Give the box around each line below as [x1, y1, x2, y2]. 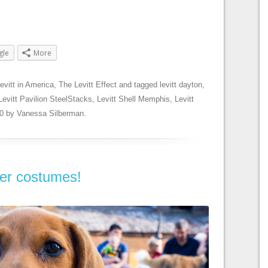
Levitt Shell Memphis [97, 94, 170, 103]
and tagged [117, 80, 160, 89]
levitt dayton [160, 80, 202, 89]
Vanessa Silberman [17, 108, 84, 118]
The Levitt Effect [59, 80, 117, 89]
